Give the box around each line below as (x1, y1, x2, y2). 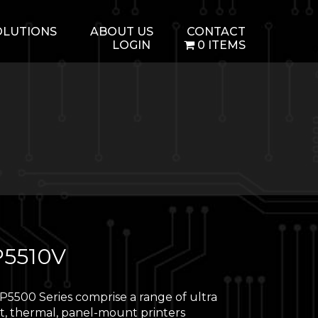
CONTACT (187, 25, 246, 38)
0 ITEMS (197, 38, 246, 52)
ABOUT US (90, 25, 153, 38)
